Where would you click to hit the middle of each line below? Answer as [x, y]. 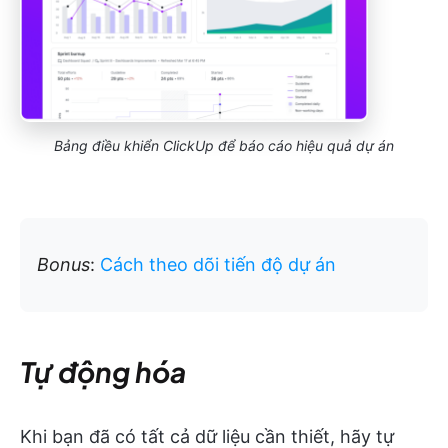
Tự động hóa [103, 372]
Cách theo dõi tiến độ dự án [218, 265]
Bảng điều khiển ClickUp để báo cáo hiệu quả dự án [224, 146]
